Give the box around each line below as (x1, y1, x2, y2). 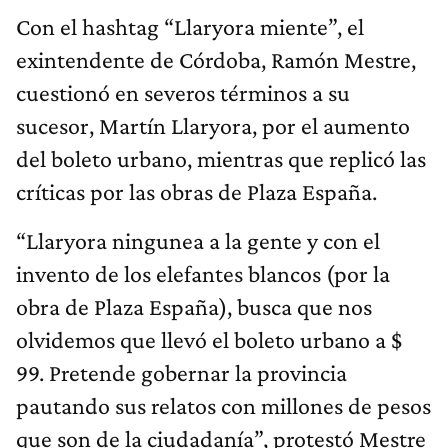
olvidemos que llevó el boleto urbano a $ (16, 326, 402, 354)
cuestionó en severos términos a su (16, 79, 350, 107)
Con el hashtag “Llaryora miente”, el (16, 13, 364, 41)
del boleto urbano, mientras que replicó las (16, 145, 426, 173)
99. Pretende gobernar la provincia (16, 359, 347, 387)
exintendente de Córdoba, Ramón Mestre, (16, 46, 416, 74)
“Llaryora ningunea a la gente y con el (16, 227, 380, 255)
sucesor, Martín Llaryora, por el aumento (16, 112, 410, 140)
